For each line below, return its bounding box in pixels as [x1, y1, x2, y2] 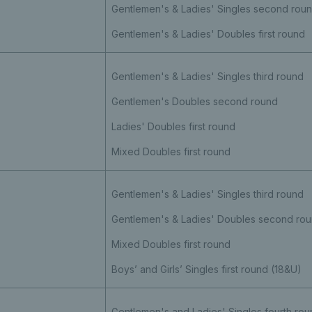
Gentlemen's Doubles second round [111, 95, 278, 107]
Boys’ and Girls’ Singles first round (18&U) [111, 263, 302, 275]
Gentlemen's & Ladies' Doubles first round [111, 27, 305, 40]
